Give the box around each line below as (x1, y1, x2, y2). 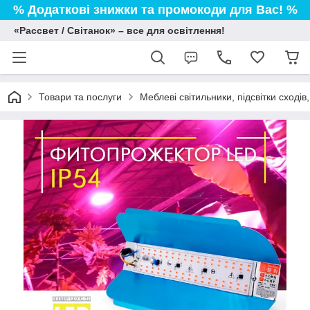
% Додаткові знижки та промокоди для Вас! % (12, 3, 298, 17)
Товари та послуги (39, 91, 122, 102)
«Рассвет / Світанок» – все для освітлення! (14, 25, 225, 36)
